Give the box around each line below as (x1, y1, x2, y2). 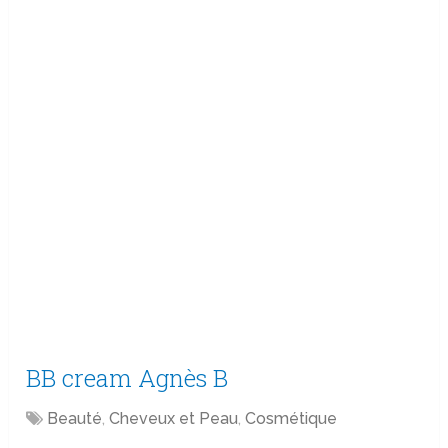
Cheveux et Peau (109, 409, 239, 429)
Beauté (47, 409, 103, 429)
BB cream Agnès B (26, 362, 229, 395)
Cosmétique (245, 409, 338, 429)
